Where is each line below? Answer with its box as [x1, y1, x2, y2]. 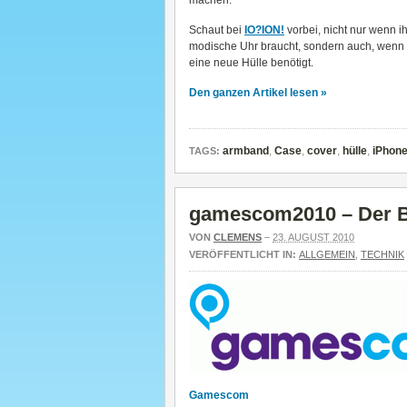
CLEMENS [213, 232, 262, 243]
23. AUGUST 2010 [273, 232, 354, 243]
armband [223, 144, 269, 157]
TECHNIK [361, 249, 404, 260]
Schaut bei [189, 24, 244, 36]
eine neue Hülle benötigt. [189, 56, 313, 69]
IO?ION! [244, 24, 284, 36]
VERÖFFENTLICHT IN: [189, 249, 299, 260]
